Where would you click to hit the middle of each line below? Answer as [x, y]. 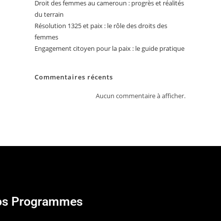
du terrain [49, 15]
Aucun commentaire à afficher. [141, 96]
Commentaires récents [74, 77]
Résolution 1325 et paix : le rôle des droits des [101, 26]
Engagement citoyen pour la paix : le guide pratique [110, 49]
